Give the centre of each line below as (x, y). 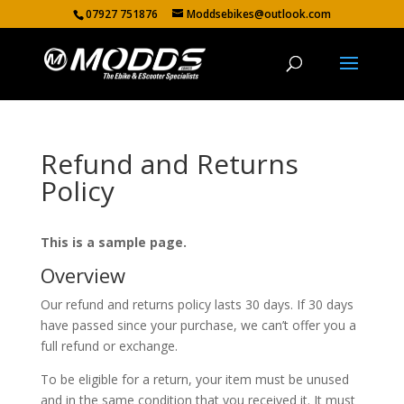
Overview (83, 275)
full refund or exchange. (109, 346)
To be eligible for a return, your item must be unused (194, 379)
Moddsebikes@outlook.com (258, 14)
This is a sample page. (113, 242)
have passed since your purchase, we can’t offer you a (198, 325)
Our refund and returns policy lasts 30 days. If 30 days (197, 304)
